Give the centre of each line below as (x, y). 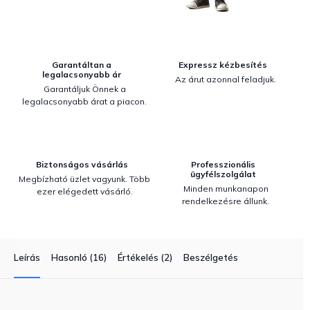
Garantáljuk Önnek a (84, 89)
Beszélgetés (211, 257)
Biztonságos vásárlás (82, 164)
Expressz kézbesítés (223, 65)
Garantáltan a (82, 65)
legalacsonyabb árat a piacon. (84, 101)
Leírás (27, 257)
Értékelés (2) (145, 257)
